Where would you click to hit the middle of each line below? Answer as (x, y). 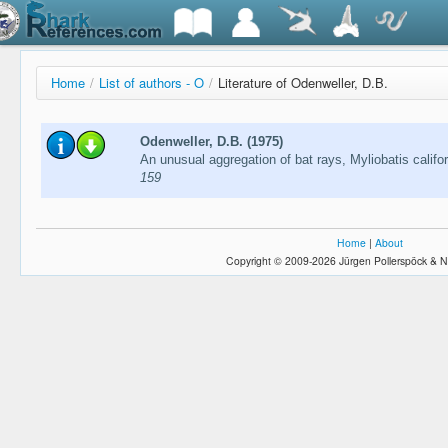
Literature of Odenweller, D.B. (303, 82)
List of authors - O (151, 82)
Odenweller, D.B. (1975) (211, 142)
